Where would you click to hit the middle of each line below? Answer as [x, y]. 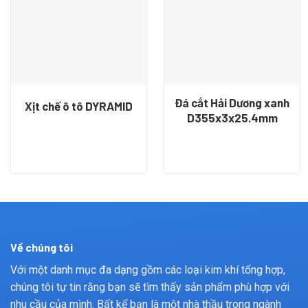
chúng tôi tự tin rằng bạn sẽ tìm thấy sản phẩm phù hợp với [150, 287]
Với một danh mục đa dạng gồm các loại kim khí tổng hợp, [148, 269]
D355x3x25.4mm [232, 117]
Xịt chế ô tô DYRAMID [79, 106]
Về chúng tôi [42, 247]
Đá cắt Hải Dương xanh [232, 102]
